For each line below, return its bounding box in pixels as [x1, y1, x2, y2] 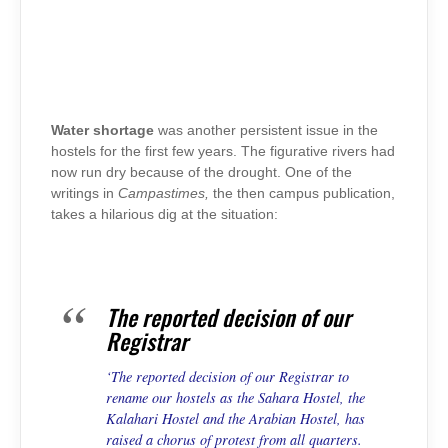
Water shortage [51, 122, 154, 138]
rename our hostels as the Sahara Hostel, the [106, 388, 365, 408]
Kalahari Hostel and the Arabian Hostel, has [106, 409, 365, 429]
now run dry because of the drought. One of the [51, 164, 352, 180]
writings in [51, 185, 118, 201]
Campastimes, [118, 185, 209, 201]
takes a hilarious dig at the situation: [51, 206, 278, 222]
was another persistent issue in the [154, 122, 378, 138]
